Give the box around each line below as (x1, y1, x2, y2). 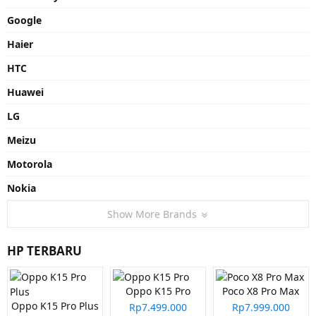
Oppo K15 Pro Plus (11, 298, 99, 312)
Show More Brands (107, 207, 200, 221)
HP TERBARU (7, 242, 82, 259)
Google (7, 13, 42, 27)
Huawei (7, 85, 44, 99)
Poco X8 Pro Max (222, 284, 300, 298)
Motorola (7, 157, 52, 171)
